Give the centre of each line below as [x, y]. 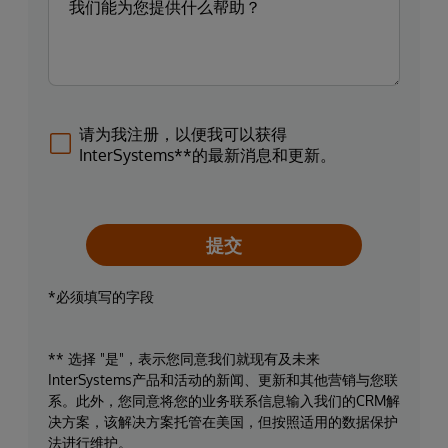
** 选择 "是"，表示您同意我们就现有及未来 [184, 358]
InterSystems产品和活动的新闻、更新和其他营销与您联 [223, 379]
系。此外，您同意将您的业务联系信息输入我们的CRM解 [224, 400]
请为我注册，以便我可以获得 [183, 133]
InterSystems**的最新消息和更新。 [207, 154]
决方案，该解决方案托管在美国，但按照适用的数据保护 [223, 421]
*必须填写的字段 [101, 296]
